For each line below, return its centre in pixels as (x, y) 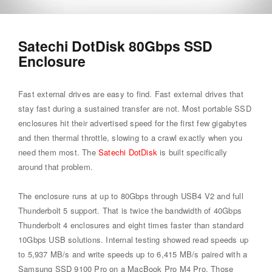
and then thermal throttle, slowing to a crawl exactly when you (131, 137)
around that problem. (56, 166)
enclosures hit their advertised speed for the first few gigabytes (133, 123)
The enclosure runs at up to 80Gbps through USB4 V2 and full (131, 195)
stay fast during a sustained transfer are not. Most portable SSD (135, 108)
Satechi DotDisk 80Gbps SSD (115, 46)
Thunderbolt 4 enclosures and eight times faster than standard (131, 225)
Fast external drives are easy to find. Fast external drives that (131, 93)
